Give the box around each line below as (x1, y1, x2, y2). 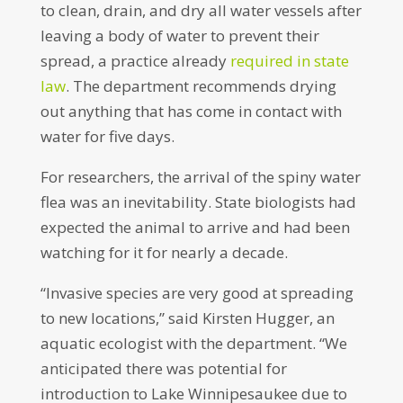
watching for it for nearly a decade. (40, 242, 295, 263)
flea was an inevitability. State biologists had (40, 192, 356, 212)
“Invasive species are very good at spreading (40, 282, 354, 303)
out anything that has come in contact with (40, 101, 342, 121)
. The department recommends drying (65, 76, 336, 96)
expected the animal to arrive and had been (40, 217, 350, 237)
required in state (229, 50, 349, 71)
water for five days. (40, 126, 178, 147)
